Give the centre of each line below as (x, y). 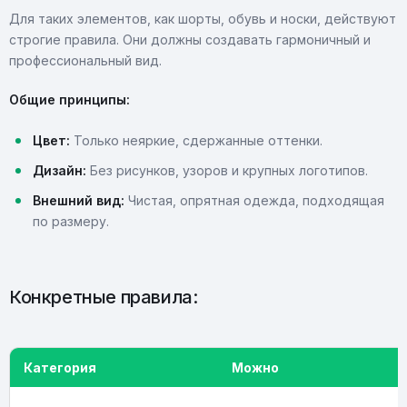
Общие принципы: (69, 99)
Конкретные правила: (104, 297)
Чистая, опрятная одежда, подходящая (254, 200)
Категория (60, 367)
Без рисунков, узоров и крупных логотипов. (227, 170)
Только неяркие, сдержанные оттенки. (196, 140)
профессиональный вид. (85, 60)
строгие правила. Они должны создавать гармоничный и (190, 40)
